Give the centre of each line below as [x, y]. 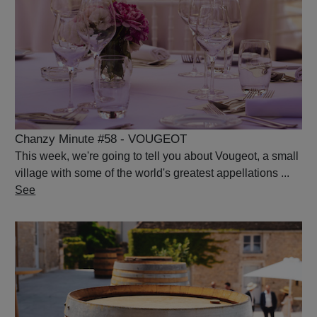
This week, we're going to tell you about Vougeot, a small [157, 156]
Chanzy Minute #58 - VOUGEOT [101, 139]
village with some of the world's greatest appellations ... [152, 173]
